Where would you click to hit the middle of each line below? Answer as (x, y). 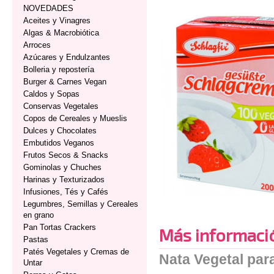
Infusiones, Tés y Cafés (66, 192)
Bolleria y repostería (59, 69)
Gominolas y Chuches (62, 167)
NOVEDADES (48, 8)
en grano (39, 215)
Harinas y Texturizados (64, 180)
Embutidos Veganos (59, 143)
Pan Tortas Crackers (60, 227)
